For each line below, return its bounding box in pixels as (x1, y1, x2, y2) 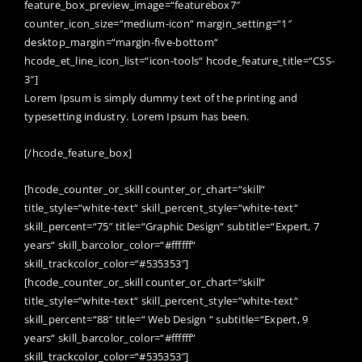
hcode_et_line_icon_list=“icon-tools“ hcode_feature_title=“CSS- (24, 53, 335, 68)
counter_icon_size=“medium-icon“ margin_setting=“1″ (24, 15, 293, 31)
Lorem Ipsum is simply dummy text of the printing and (24, 90, 298, 105)
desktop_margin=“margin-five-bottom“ (24, 34, 219, 49)
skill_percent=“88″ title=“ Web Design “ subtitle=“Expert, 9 (24, 311, 309, 326)
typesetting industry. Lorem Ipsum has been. (24, 108, 250, 124)
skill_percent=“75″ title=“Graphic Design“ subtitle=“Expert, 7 (24, 218, 319, 234)
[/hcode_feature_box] (24, 145, 133, 160)
